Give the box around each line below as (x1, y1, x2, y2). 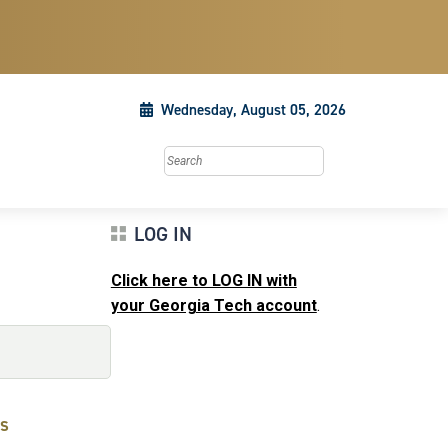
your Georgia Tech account (110, 296, 317, 315)
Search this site (163, 148, 266, 165)
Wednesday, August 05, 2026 (161, 100, 346, 120)
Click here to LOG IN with (110, 271, 297, 290)
